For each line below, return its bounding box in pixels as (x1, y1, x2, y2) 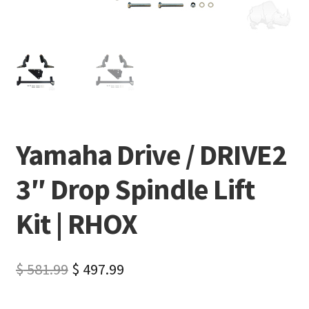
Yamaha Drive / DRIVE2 (15, 137, 286, 173)
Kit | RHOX (15, 206, 137, 242)
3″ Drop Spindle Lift (15, 171, 255, 208)
